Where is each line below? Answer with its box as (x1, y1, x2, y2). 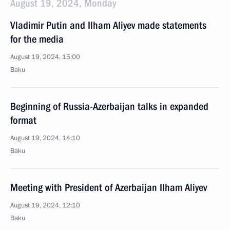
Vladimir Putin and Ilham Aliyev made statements (10, 19, 206, 31)
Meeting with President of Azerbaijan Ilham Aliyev (10, 181, 207, 194)
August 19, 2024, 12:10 (10, 201, 80, 210)
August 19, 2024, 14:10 (10, 133, 80, 143)
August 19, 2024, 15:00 (10, 52, 80, 62)
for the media (10, 33, 64, 45)
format (10, 114, 36, 126)
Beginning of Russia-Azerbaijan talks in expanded (10, 100, 208, 112)
